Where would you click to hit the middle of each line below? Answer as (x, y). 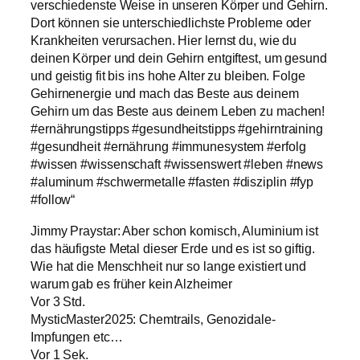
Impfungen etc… (77, 336)
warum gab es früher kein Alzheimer (131, 283)
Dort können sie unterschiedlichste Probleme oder (171, 23)
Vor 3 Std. (58, 301)
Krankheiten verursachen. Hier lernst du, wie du (164, 41)
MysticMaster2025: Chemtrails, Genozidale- (153, 319)
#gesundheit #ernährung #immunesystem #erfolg (168, 147)
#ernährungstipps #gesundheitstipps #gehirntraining (177, 129)
